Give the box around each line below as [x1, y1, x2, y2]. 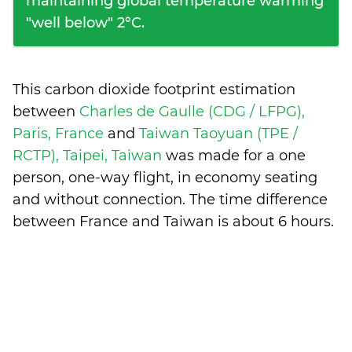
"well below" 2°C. [26, 14, 145, 31]
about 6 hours [233, 213, 331, 230]
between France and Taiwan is [13, 213, 233, 230]
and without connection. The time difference [13, 191, 328, 208]
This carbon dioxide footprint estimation [13, 81, 295, 98]
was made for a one [166, 147, 306, 164]
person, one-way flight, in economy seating [13, 169, 317, 186]
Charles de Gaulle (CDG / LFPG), [79, 103, 305, 120]
